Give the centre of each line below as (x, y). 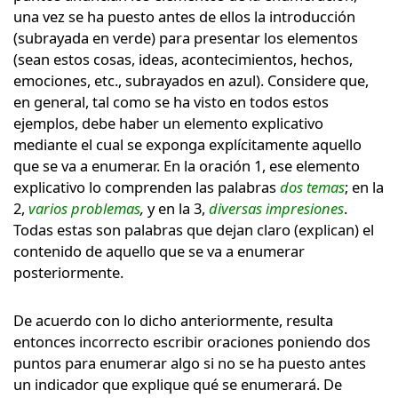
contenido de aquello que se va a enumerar (159, 251)
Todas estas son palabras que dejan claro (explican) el (194, 229)
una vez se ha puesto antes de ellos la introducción (184, 16)
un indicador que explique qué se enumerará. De (178, 384)
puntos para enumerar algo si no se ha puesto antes (190, 362)
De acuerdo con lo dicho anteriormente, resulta (173, 320)
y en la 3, (178, 208)
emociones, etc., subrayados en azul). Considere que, (191, 80)
